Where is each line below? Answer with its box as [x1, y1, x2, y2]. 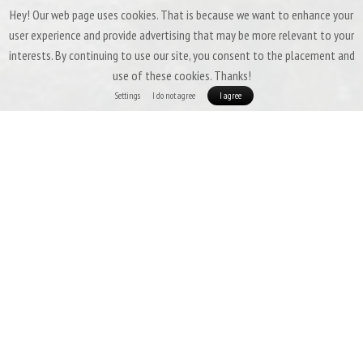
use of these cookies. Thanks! [112, 67, 251, 83]
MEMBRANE [140, 258, 223, 284]
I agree [220, 89, 242, 101]
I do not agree [152, 89, 196, 101]
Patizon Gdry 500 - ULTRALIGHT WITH [53, 231, 310, 257]
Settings [115, 89, 141, 101]
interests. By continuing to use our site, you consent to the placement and [8, 47, 355, 63]
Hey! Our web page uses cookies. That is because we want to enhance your [10, 6, 353, 23]
